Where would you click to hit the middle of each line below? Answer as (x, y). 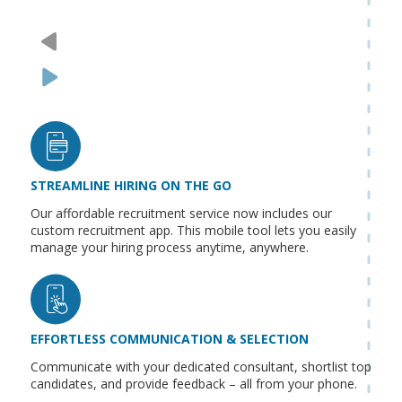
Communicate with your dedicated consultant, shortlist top (201, 366)
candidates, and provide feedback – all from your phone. (193, 383)
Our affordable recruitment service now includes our (181, 213)
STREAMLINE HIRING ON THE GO (131, 185)
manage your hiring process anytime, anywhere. (169, 247)
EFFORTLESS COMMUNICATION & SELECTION (169, 338)
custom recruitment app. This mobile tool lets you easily (193, 230)
